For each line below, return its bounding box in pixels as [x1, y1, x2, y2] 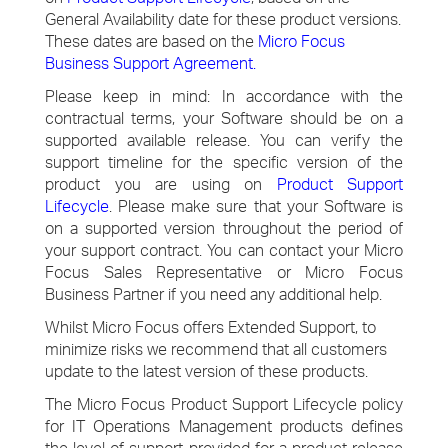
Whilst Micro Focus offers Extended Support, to [45, 317, 376, 337]
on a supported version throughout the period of [45, 218, 403, 238]
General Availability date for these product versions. [45, 9, 401, 29]
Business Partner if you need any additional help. [45, 284, 382, 304]
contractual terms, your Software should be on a [45, 108, 403, 128]
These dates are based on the [45, 31, 254, 51]
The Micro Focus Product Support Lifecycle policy [45, 394, 403, 414]
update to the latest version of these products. [45, 361, 368, 381]
